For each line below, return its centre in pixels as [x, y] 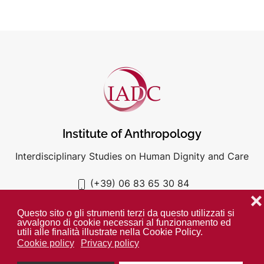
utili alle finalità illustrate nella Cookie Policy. [110, 232]
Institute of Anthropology [132, 134]
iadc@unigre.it [139, 199]
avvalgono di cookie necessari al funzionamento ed [124, 223]
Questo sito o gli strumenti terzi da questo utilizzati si [126, 213]
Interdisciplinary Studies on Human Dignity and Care [132, 156]
